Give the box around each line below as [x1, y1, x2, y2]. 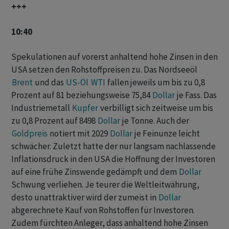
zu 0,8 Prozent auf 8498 [11, 115, 97, 127]
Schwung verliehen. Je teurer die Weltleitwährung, [11, 179, 199, 191]
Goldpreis [12, 128, 48, 140]
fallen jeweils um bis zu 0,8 [106, 77, 205, 88]
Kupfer [72, 102, 98, 114]
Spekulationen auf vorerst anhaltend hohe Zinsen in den [11, 51, 218, 63]
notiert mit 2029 [48, 128, 109, 140]
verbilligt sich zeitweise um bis [99, 102, 213, 114]
